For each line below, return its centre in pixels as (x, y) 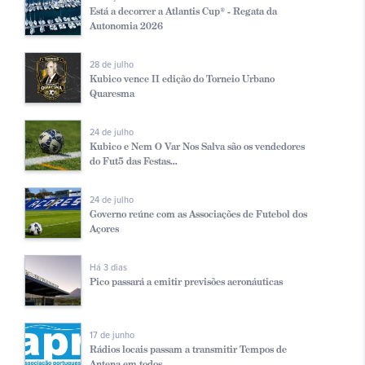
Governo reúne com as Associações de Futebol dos (198, 213)
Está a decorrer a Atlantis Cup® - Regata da (183, 11)
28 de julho (112, 64)
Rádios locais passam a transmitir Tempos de (188, 349)
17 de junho (112, 335)
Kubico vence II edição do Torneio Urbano (182, 78)
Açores (104, 228)
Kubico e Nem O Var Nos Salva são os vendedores (197, 146)
